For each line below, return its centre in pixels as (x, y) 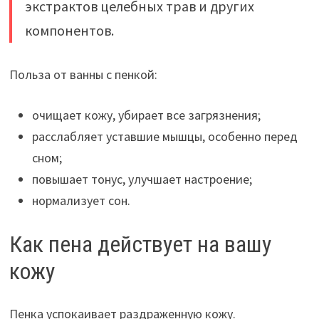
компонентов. (69, 31)
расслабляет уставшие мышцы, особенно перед (164, 137)
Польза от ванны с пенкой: (83, 75)
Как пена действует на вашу (140, 244)
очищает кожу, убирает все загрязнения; (146, 115)
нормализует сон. (81, 201)
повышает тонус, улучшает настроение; (142, 179)
